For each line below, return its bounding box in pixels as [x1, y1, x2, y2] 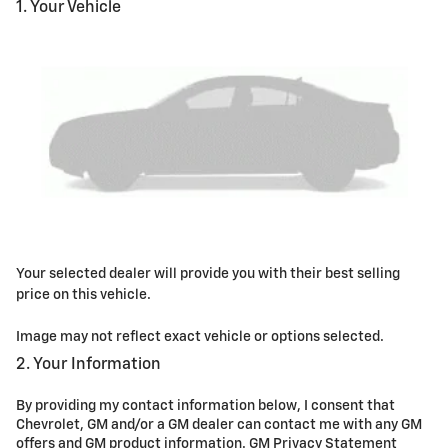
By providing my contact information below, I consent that [16, 398, 395, 413]
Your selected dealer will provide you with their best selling [16, 266, 400, 281]
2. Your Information [16, 356, 161, 373]
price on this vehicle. [16, 287, 151, 302]
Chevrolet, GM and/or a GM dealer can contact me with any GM [16, 417, 422, 432]
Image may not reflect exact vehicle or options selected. [16, 329, 384, 344]
